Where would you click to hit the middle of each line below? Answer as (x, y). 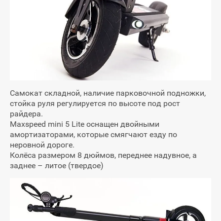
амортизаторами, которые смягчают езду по (93, 134)
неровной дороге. (42, 145)
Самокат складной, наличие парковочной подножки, (108, 93)
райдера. (26, 113)
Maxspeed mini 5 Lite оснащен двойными (85, 124)
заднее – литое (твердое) (57, 165)
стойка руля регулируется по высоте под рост (95, 103)
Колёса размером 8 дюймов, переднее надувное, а (103, 155)
